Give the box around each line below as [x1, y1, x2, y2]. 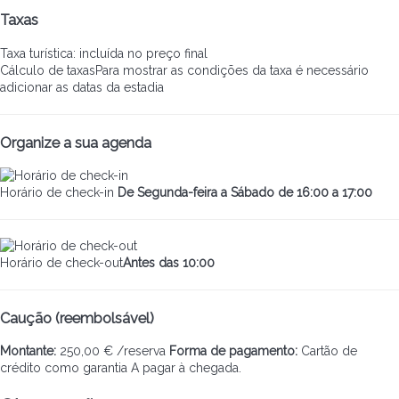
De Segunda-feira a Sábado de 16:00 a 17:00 [118, 185, 372, 200]
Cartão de [297, 344, 357, 359]
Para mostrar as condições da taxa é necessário [95, 62, 369, 77]
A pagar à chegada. [131, 361, 241, 376]
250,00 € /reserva [56, 344, 166, 359]
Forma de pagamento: [169, 344, 297, 359]
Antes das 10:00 [123, 256, 215, 271]
